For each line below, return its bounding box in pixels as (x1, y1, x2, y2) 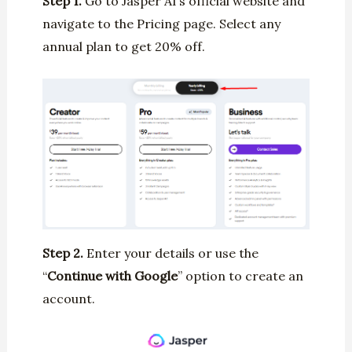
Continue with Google (46, 267, 178, 284)
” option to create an (177, 267, 303, 284)
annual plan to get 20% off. (42, 38, 205, 55)
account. (42, 290, 95, 306)
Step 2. (42, 244, 86, 261)
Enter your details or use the (86, 244, 258, 261)
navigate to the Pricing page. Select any (42, 16, 280, 32)
